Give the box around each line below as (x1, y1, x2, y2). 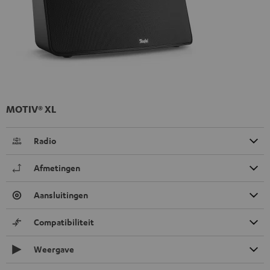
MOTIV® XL (6, 103, 56, 116)
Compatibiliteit (34, 216, 94, 228)
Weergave (34, 243, 74, 256)
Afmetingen (34, 162, 80, 174)
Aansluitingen (34, 189, 88, 201)
